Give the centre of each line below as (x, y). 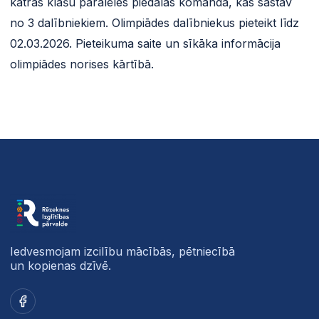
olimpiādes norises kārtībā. (82, 64)
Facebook (38, 301)
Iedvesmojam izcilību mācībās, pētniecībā (122, 251)
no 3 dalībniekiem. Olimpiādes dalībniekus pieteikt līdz (155, 22)
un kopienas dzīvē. (61, 265)
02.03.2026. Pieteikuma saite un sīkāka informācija (145, 43)
